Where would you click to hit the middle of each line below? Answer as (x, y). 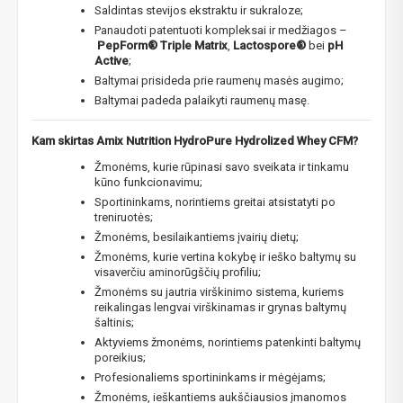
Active (112, 60)
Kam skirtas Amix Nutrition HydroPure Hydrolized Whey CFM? (195, 140)
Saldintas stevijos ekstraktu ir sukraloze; (199, 10)
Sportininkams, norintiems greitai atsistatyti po (215, 201)
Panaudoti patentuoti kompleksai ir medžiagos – (221, 30)
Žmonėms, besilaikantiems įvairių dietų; (197, 237)
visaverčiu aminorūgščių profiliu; (178, 272)
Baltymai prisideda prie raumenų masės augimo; (219, 80)
